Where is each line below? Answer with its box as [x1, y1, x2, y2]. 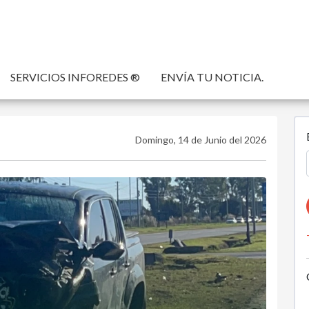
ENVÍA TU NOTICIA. [161, 70, 263, 83]
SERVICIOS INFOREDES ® [10, 70, 140, 83]
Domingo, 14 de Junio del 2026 [134, 134, 266, 146]
